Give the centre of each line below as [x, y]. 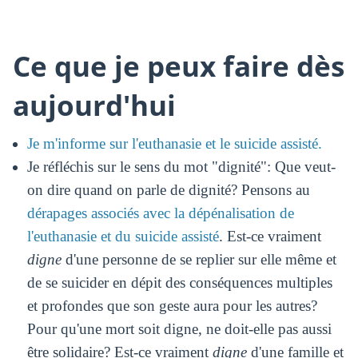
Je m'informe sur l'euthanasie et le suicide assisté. [174, 143]
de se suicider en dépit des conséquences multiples [179, 282]
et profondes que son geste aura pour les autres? [172, 305]
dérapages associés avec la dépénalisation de [160, 213]
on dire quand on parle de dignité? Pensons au [168, 189]
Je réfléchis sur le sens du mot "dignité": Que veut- [181, 166]
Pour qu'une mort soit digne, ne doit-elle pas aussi [179, 328]
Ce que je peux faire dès [178, 66]
